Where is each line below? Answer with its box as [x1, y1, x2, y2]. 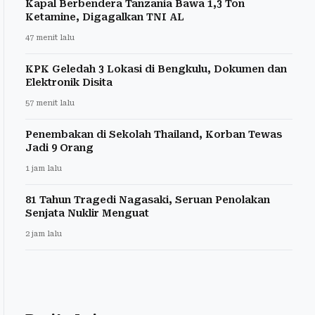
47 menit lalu [25, 32, 75, 42]
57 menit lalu [25, 98, 75, 108]
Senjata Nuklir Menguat [25, 207, 149, 219]
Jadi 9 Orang [25, 141, 94, 153]
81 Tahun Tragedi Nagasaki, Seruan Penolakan [25, 193, 270, 205]
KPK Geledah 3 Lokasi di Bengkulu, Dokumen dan [25, 63, 287, 75]
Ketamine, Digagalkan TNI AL [25, 11, 184, 22]
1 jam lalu [25, 163, 62, 173]
